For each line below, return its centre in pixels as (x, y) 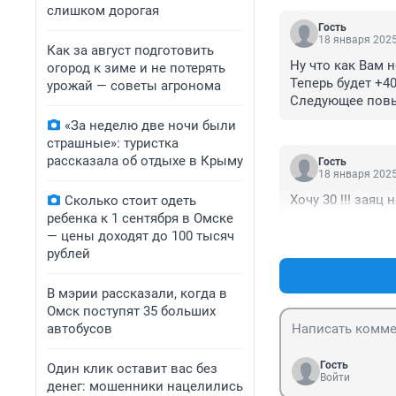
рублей (69, 254)
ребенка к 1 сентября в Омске (140, 218)
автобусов (80, 329)
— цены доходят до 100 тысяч (141, 236)
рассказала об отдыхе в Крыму (145, 161)
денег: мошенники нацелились (145, 386)
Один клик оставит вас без (132, 369)
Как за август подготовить (130, 50)
